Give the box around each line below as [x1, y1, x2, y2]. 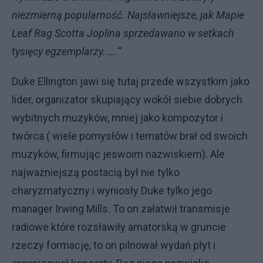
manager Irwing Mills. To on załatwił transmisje [12, 203, 230, 215]
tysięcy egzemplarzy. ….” [12, 45, 121, 58]
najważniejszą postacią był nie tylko [12, 166, 180, 179]
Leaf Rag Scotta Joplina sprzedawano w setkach [12, 27, 234, 40]
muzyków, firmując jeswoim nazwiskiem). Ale [12, 148, 225, 161]
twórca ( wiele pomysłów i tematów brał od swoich [12, 130, 248, 143]
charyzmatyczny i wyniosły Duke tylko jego [12, 184, 212, 197]
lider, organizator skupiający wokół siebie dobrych [12, 93, 242, 106]
